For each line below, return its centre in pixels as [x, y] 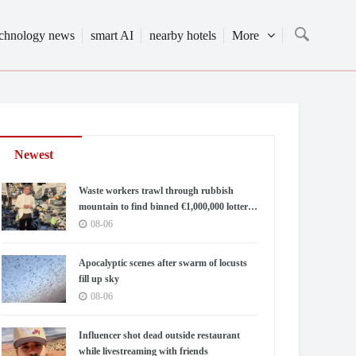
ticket [90, 222]
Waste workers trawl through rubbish [157, 191]
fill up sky [99, 279]
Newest [34, 155]
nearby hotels [183, 35]
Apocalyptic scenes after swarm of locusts [163, 263]
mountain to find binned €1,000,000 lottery [166, 207]
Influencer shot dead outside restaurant [160, 335]
